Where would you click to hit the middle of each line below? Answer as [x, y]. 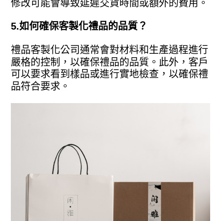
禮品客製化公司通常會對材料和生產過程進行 [110, 50]
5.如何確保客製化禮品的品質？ [79, 26]
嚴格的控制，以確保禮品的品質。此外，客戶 [110, 62]
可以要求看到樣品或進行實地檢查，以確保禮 [110, 74]
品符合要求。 [41, 86]
